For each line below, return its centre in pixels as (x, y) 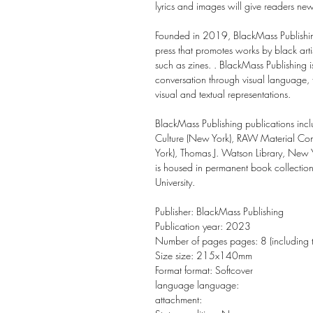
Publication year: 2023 (203, 226)
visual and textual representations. (223, 94)
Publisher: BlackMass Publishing (219, 211)
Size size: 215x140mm (204, 255)
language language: (197, 285)
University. (175, 182)
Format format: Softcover (204, 270)
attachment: (179, 299)
